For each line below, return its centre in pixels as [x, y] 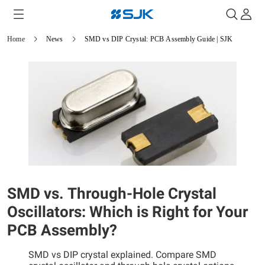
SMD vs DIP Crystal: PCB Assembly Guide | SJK [159, 39]
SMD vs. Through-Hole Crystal [112, 194]
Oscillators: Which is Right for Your [127, 212]
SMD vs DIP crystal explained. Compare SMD [122, 255]
